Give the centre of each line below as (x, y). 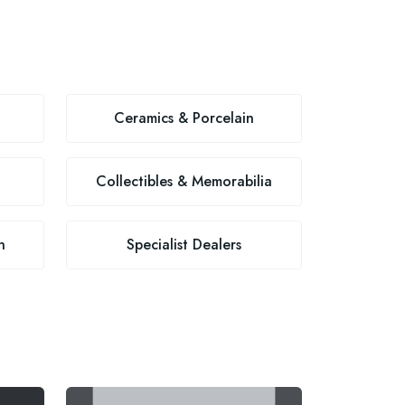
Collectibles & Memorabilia (184, 181)
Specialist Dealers (184, 245)
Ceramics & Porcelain (184, 118)
